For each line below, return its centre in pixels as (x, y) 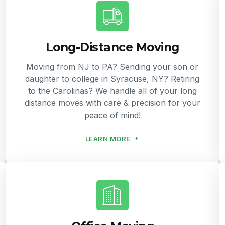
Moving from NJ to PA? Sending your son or (113, 67)
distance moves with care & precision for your (112, 103)
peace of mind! (112, 115)
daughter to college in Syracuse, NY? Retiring (113, 79)
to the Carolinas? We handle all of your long (112, 91)
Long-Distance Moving (112, 47)
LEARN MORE (108, 138)
